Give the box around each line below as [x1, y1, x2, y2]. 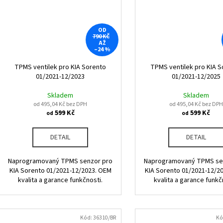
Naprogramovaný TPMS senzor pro [8, 156, 113, 167]
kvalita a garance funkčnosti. [18, 175, 103, 186]
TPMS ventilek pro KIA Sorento [14, 62, 107, 73]
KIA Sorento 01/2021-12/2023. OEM [9, 166, 111, 176]
